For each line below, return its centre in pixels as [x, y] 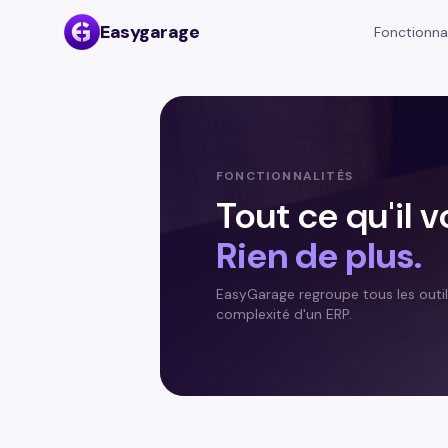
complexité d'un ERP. [284, 314]
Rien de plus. [319, 255]
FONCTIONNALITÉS [284, 176]
